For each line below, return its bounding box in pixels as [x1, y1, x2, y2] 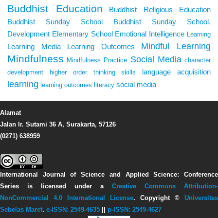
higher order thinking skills [49, 69, 136, 76]
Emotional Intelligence [115, 29, 185, 38]
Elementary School [52, 29, 113, 38]
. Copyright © [133, 194, 184, 202]
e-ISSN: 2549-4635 [46, 206, 100, 214]
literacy [94, 81, 114, 89]
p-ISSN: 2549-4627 [108, 206, 162, 214]
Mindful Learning [141, 41, 211, 51]
